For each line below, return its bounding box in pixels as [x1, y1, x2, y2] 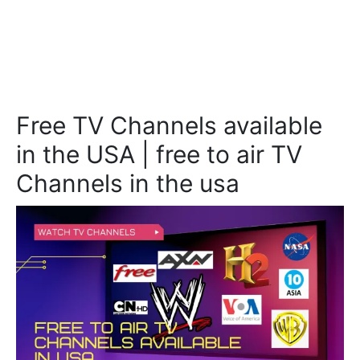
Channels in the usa [16, 169, 239, 198]
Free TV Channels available [16, 111, 322, 141]
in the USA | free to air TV [16, 140, 302, 170]
